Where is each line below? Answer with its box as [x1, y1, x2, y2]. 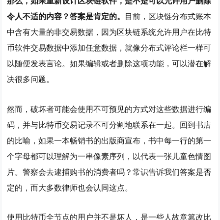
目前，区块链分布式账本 [125, 12, 212, 21]
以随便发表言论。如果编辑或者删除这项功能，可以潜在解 [7, 59, 212, 68]
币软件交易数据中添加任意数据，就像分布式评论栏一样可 [7, 43, 212, 52]
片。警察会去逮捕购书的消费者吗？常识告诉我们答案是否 [7, 167, 212, 176]
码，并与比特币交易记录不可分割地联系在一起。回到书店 [7, 120, 212, 129]
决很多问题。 [7, 75, 55, 83]
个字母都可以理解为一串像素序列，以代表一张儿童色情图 [7, 152, 212, 161]
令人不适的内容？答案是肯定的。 [7, 12, 125, 21]
